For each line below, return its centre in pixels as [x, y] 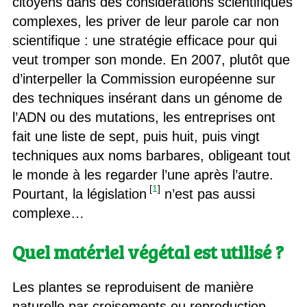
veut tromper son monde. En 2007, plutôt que [151, 60]
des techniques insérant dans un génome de [147, 98]
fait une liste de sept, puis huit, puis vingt [136, 136]
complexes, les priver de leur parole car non [145, 21]
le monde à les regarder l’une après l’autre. [143, 175]
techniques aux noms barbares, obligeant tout [151, 156]
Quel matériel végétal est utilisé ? [148, 252]
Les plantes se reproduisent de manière [133, 287]
